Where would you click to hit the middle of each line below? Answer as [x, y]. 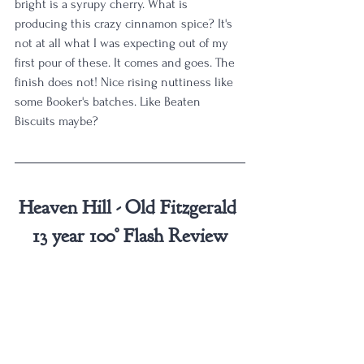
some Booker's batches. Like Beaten [109, 102]
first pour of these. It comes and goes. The [126, 63]
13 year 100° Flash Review [130, 236]
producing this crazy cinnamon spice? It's [125, 24]
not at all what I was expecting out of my [123, 43]
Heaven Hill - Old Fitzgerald [130, 207]
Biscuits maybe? [56, 121]
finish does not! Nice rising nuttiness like [126, 82]
